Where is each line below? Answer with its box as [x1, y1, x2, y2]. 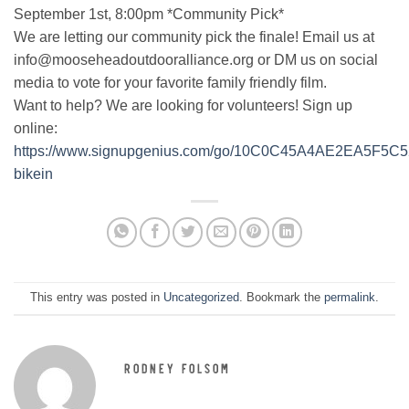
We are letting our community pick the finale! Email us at [14, 29, 374, 46]
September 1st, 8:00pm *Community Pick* [14, 6, 284, 23]
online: [14, 121, 58, 137]
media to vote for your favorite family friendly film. [14, 75, 327, 91]
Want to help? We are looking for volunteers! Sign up [14, 98, 352, 114]
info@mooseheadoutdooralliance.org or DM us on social [14, 52, 378, 68]
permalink [324, 290, 375, 305]
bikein [14, 166, 53, 183]
